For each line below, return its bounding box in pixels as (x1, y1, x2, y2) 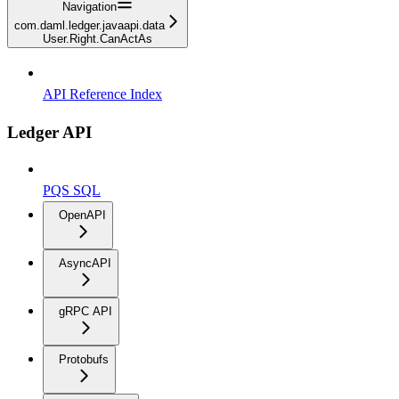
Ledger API (7, 122, 92, 142)
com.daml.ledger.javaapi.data (14, 18, 165, 32)
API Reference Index (43, 85, 162, 102)
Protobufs (59, 353, 109, 367)
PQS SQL (43, 183, 101, 199)
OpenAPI (59, 208, 106, 223)
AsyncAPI (59, 256, 111, 271)
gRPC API (59, 305, 112, 319)
